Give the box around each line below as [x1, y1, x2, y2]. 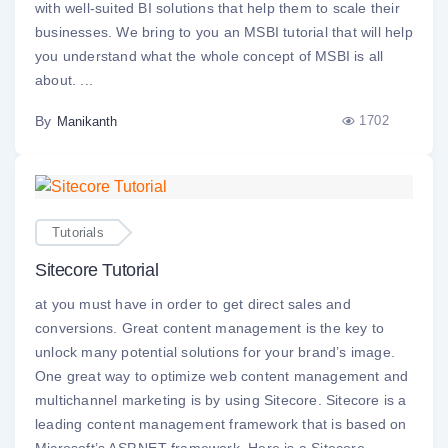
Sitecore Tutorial [35, 260, 159, 281]
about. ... [35, 71, 94, 88]
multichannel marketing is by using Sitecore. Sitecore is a [35, 392, 407, 409]
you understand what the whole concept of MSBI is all [35, 47, 384, 64]
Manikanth [57, 113, 117, 129]
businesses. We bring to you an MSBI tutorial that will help [35, 23, 413, 40]
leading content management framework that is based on [35, 416, 407, 433]
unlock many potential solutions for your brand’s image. [35, 344, 396, 361]
